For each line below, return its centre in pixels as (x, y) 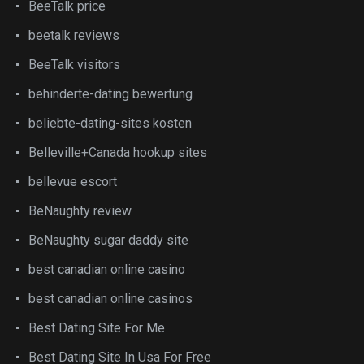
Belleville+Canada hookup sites (118, 152)
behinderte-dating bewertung (110, 94)
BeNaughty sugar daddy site (108, 240)
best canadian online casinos (110, 299)
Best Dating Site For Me (97, 328)
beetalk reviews (74, 35)
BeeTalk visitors (74, 65)
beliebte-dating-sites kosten (110, 123)
